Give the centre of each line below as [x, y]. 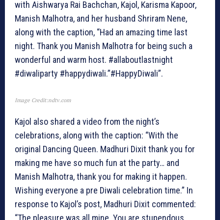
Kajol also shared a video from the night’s [87, 122]
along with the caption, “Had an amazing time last [101, 32]
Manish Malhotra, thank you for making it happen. [101, 177]
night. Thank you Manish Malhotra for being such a [104, 46]
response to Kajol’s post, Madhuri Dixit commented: [105, 204]
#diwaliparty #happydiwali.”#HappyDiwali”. [89, 74]
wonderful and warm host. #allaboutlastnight [94, 60]
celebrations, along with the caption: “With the [96, 136]
